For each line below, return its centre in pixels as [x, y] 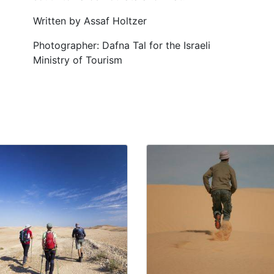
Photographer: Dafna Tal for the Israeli [122, 45]
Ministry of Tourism [78, 60]
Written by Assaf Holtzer [90, 21]
